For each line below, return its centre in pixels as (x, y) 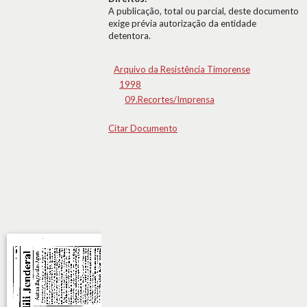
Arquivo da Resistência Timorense (182, 69)
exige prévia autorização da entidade (182, 23)
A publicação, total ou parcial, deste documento (204, 11)
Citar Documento (143, 128)
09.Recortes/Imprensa (170, 99)
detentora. (130, 36)
